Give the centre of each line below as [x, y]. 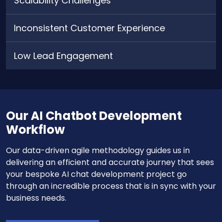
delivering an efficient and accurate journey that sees [110, 162]
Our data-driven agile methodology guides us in [98, 150]
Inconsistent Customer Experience [89, 28]
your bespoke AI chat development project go [96, 174]
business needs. [36, 198]
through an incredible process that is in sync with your [111, 186]
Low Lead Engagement [63, 55]
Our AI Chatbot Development [94, 115]
